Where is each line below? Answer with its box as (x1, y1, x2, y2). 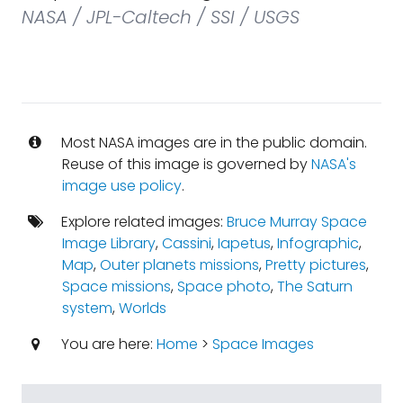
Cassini (161, 233, 211, 254)
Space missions (61, 276, 171, 297)
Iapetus (217, 233, 271, 254)
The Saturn (276, 276, 353, 297)
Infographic (276, 233, 359, 254)
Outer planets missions (99, 255, 259, 275)
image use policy (61, 175, 182, 196)
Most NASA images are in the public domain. (57, 132, 367, 153)
